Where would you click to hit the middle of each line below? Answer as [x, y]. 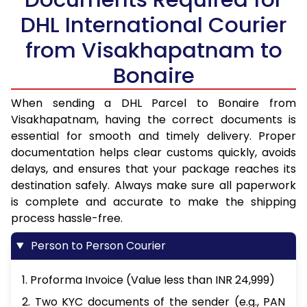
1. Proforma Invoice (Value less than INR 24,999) [148, 280]
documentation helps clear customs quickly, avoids [153, 153]
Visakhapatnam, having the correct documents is [153, 120]
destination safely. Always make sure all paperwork [153, 186]
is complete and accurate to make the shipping [153, 202]
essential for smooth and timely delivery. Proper [153, 136]
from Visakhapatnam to [153, 50]
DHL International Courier [153, 25]
